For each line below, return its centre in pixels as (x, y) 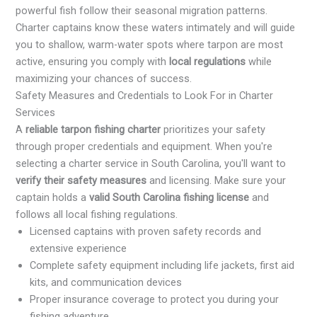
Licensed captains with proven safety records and (146, 232)
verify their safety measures (81, 181)
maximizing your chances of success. (104, 79)
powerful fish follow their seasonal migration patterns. (142, 11)
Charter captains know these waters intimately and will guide (156, 28)
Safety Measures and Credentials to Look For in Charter (145, 96)
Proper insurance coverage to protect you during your (155, 300)
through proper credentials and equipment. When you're (144, 147)
